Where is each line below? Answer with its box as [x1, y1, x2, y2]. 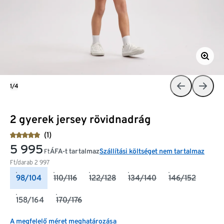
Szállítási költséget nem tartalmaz [99, 146, 204, 155]
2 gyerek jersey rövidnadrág [10, 112, 151, 125]
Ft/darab [10, 158, 34, 166]
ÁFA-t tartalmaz [50, 146, 99, 155]
